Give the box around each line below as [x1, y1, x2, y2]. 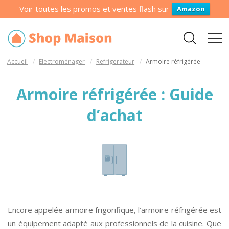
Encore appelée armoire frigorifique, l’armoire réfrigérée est [8, 204, 221, 215]
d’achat [86, 105, 143, 126]
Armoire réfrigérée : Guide [16, 84, 213, 105]
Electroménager [39, 57, 85, 66]
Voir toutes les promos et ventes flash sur [19, 4, 169, 14]
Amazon [176, 4, 205, 13]
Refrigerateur [96, 57, 135, 66]
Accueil [7, 57, 28, 66]
